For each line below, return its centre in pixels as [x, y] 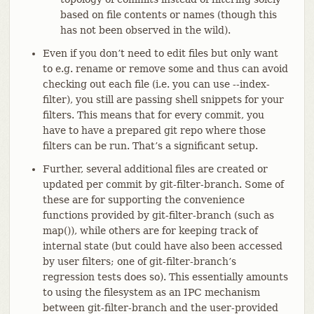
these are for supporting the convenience [143, 199]
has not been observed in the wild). [145, 30]
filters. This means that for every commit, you [153, 115]
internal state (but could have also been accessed [162, 246]
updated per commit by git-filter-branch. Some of [163, 184]
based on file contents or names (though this [168, 14]
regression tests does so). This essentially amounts [165, 277]
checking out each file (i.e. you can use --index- [156, 84]
